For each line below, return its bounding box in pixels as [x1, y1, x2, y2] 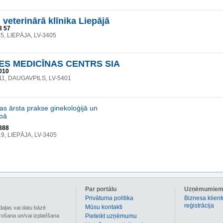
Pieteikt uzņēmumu [85, 213, 137, 220]
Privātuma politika [85, 195, 133, 202]
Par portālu [85, 186, 116, 193]
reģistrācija [184, 202, 214, 209]
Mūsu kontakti [85, 204, 122, 211]
